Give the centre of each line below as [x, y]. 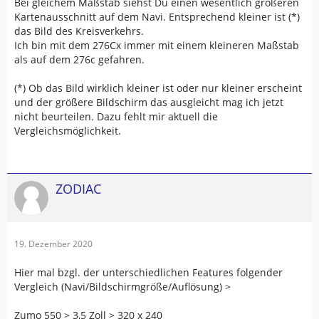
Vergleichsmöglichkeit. [68, 131]
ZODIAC [78, 189]
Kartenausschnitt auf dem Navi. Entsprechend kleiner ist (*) [157, 17]
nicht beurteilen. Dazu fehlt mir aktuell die [116, 116]
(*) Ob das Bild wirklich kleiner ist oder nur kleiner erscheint [158, 88]
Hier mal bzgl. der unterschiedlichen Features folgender [148, 272]
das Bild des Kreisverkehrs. [79, 31]
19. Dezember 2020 [53, 244]
